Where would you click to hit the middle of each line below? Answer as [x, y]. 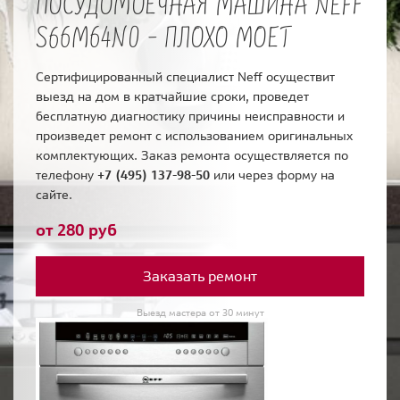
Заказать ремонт [200, 276]
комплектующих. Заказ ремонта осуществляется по [192, 156]
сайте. [54, 195]
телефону [67, 175]
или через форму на [272, 175]
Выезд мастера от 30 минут [200, 313]
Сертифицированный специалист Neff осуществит [185, 77]
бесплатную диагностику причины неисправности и [190, 117]
